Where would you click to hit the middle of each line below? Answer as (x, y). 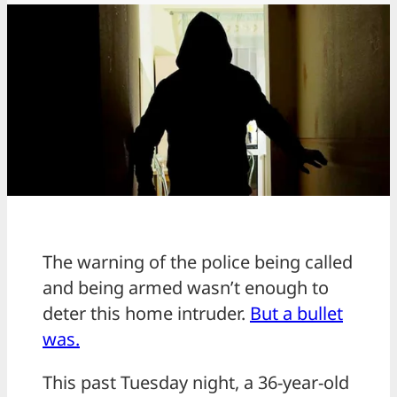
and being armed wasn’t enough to (186, 288)
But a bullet (296, 314)
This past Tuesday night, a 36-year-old (196, 383)
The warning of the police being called (198, 262)
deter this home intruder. (146, 314)
